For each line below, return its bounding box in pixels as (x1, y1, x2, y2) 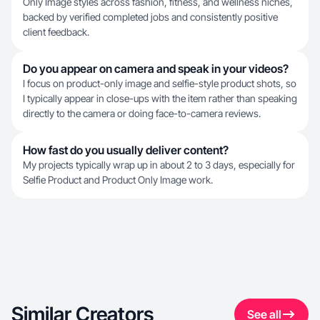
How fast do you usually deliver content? (23, 143, 229, 157)
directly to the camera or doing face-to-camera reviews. (23, 107, 261, 119)
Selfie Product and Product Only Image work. (23, 174, 213, 186)
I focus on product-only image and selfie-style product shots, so (23, 77, 296, 89)
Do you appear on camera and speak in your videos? (23, 61, 289, 76)
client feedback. (23, 26, 89, 38)
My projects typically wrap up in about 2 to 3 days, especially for (23, 159, 295, 171)
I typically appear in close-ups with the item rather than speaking (23, 92, 297, 104)
